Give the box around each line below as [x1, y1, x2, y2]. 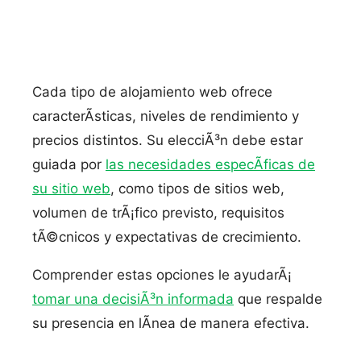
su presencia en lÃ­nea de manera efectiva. [32, 315, 309, 331]
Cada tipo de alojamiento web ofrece [32, 84, 272, 100]
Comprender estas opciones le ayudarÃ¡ [32, 267, 292, 283]
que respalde [234, 291, 322, 307]
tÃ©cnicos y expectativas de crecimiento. [32, 229, 301, 245]
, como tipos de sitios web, [110, 180, 284, 197]
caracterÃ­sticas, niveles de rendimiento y [32, 108, 299, 124]
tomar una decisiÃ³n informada [32, 291, 234, 307]
